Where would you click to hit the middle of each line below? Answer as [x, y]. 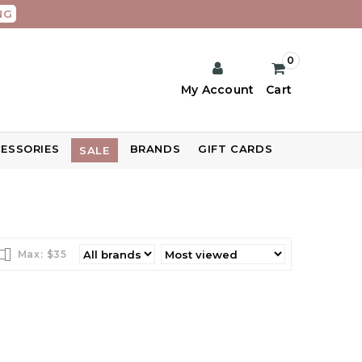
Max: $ [36, 254]
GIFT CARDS [236, 149]
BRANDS [155, 149]
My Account [218, 90]
